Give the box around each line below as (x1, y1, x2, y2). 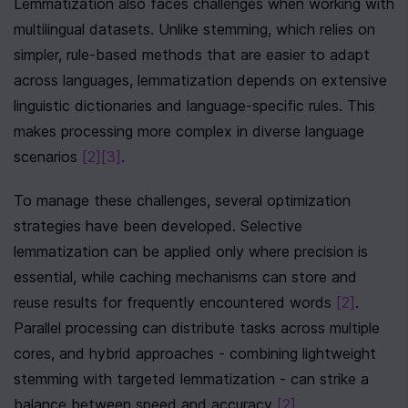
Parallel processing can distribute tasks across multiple (14, 319, 380, 337)
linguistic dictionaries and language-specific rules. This (14, 97, 375, 115)
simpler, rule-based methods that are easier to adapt (14, 46, 370, 64)
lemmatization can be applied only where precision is (14, 242, 368, 260)
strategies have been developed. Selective (14, 217, 302, 235)
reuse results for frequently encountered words (14, 293, 336, 311)
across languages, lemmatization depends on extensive (14, 71, 387, 89)
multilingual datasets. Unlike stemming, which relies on (14, 20, 375, 38)
